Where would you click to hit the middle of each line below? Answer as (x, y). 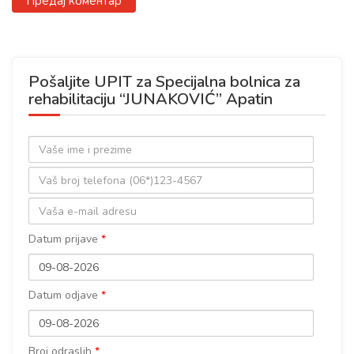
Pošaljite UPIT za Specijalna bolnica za (164, 82)
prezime (47, 188)
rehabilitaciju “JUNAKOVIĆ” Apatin (151, 99)
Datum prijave (65, 239)
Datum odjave (65, 295)
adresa (45, 229)
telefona (49, 198)
